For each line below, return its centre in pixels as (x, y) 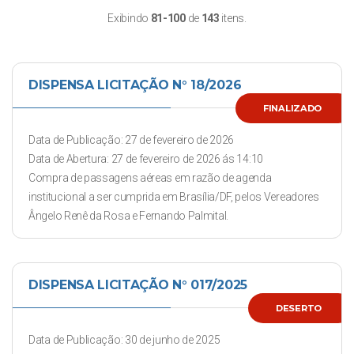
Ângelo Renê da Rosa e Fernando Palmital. (128, 216)
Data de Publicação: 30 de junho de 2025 (124, 340)
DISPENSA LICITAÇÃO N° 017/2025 (138, 285)
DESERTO (299, 308)
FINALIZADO (292, 108)
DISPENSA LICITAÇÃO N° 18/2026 (135, 85)
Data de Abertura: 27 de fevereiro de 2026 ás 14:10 (146, 159)
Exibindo (129, 18)
